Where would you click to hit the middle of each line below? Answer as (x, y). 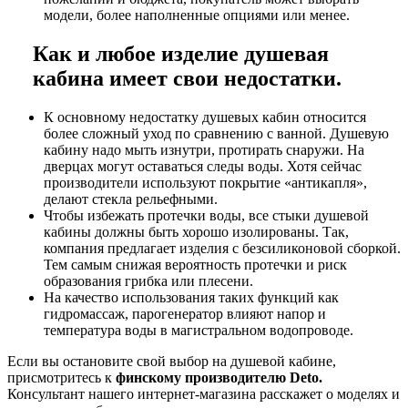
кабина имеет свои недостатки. (188, 79)
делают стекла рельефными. (131, 199)
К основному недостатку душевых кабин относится (205, 117)
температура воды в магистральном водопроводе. (199, 331)
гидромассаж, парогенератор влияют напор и (185, 314)
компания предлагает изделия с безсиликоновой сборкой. (222, 249)
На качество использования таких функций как (191, 298)
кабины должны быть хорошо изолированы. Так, (196, 232)
